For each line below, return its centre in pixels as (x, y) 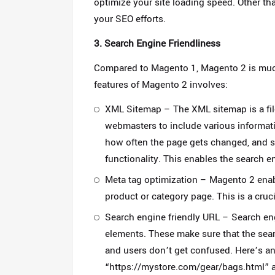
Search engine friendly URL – (168, 217)
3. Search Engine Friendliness (157, 44)
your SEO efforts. (130, 19)
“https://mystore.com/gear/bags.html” (187, 267)
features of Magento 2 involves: (161, 85)
